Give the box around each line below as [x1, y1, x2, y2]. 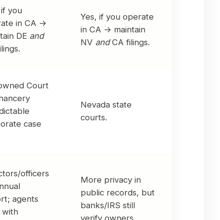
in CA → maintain [81, 25, 145, 35]
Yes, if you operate [81, 12, 154, 22]
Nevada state [81, 100, 132, 110]
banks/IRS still [81, 200, 135, 211]
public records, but [81, 188, 155, 198]
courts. [81, 112, 107, 123]
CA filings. [110, 37, 150, 48]
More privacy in [81, 175, 141, 185]
